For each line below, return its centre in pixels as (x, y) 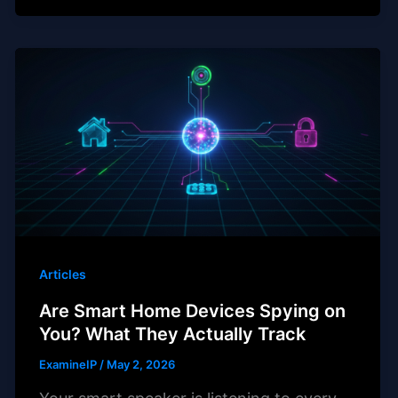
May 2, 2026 (141, 364)
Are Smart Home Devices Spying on (193, 310)
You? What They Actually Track (173, 334)
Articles (63, 275)
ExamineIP (70, 364)
